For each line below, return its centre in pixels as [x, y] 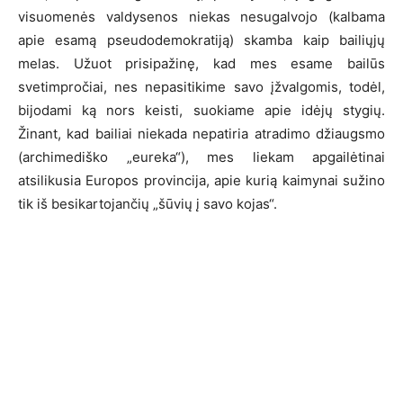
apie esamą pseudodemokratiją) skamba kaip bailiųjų [201, 40]
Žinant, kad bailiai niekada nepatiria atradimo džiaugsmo [201, 133]
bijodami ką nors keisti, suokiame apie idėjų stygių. [201, 110]
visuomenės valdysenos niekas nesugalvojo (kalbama [201, 16]
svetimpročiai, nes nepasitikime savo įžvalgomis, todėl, [201, 86]
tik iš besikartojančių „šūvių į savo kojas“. [148, 203]
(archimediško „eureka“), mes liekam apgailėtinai [201, 157]
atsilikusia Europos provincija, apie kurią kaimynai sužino [201, 180]
